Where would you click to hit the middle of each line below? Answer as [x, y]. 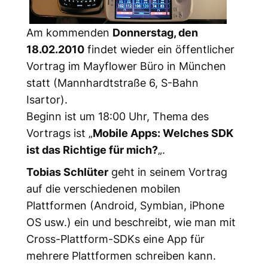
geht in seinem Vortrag [167, 171]
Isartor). [47, 99]
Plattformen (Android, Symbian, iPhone [125, 205]
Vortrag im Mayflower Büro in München [126, 66]
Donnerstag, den [155, 32]
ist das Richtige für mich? [92, 149]
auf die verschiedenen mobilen [103, 188]
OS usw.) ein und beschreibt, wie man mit [131, 222]
